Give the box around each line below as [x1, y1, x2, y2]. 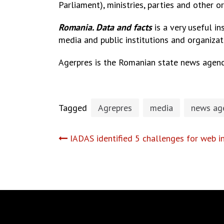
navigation [58, 153, 166, 178]
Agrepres [98, 102, 132, 113]
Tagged [58, 102, 89, 113]
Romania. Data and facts [58, 21, 152, 33]
